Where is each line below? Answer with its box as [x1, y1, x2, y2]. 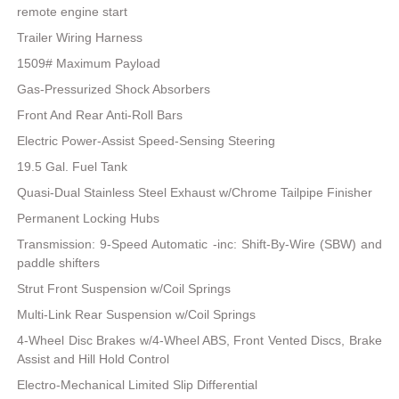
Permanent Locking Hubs [17, 211, 160, 226]
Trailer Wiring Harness [17, 30, 143, 45]
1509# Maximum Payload [17, 56, 161, 71]
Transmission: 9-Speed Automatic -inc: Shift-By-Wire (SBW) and [17, 237, 382, 252]
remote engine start [17, 4, 128, 20]
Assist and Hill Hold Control [17, 352, 170, 367]
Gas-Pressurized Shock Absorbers [17, 82, 211, 97]
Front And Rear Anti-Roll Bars [17, 108, 183, 123]
